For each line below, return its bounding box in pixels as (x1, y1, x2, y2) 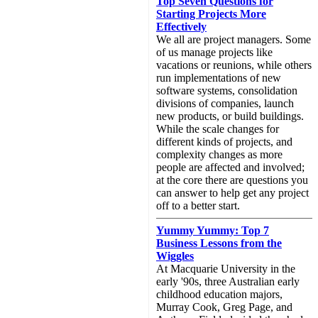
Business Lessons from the (156, 237, 282, 249)
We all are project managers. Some (156, 33, 311, 45)
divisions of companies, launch (156, 97, 294, 109)
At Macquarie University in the (156, 263, 295, 275)
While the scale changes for (156, 123, 279, 135)
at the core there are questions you (156, 174, 308, 186)
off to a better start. (156, 199, 240, 212)
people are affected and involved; (156, 161, 305, 173)
